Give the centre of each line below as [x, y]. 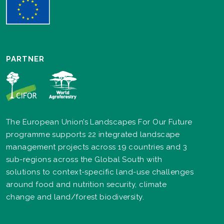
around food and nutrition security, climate [86, 184]
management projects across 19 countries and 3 [97, 147]
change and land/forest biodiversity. [75, 197]
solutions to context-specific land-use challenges [100, 172]
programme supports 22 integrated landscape [93, 134]
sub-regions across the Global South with [84, 159]
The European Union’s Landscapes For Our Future [99, 122]
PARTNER [25, 59]
